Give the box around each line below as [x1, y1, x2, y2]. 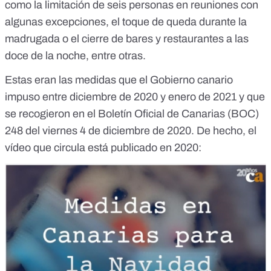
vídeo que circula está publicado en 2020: [5, 141, 201, 154]
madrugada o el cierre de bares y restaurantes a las [5, 32, 249, 45]
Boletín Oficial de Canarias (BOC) [98, 107, 259, 120]
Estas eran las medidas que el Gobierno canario [5, 73, 233, 86]
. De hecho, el [191, 124, 256, 137]
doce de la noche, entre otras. [5, 49, 146, 62]
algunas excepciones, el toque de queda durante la [5, 15, 247, 28]
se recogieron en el [5, 107, 98, 120]
